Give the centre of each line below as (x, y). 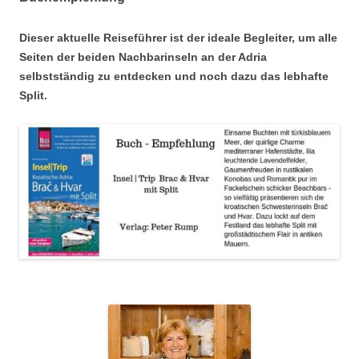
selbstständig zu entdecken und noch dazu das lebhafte (174, 76)
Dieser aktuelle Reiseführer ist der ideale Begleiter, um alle (178, 37)
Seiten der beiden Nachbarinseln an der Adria (143, 56)
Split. (33, 95)
